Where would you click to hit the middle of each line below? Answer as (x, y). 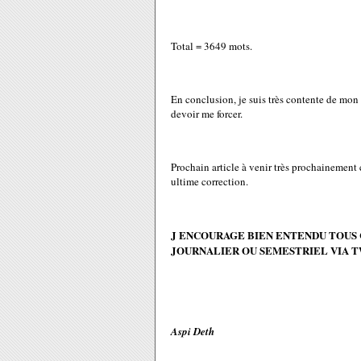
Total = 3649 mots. (212, 46)
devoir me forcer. (207, 114)
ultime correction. (210, 181)
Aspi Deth (193, 331)
